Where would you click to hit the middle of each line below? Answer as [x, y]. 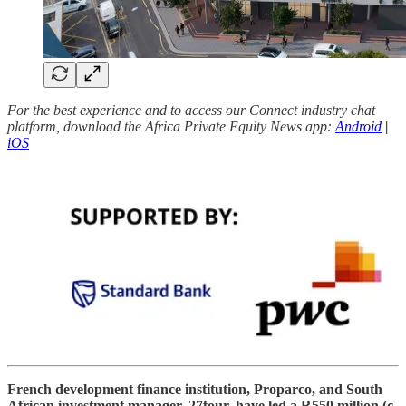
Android [358, 126]
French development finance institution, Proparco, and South [195, 389]
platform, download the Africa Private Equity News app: [171, 126]
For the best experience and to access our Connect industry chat [191, 110]
